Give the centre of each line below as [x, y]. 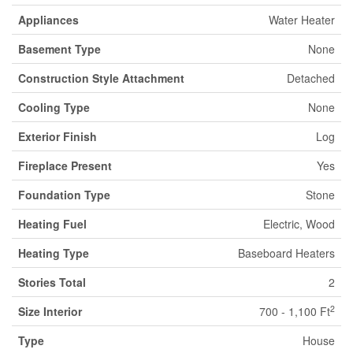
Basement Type [59, 48]
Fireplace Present [65, 165]
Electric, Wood [299, 223]
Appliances [48, 19]
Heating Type [54, 253]
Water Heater [302, 19]
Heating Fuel [52, 223]
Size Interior [50, 311]
